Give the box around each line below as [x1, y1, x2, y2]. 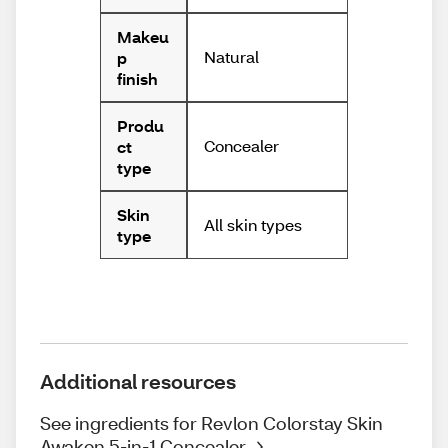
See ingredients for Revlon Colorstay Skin [40, 410, 383, 435]
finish [117, 67, 158, 89]
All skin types [203, 213, 302, 235]
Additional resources [40, 367, 236, 394]
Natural [203, 46, 259, 68]
